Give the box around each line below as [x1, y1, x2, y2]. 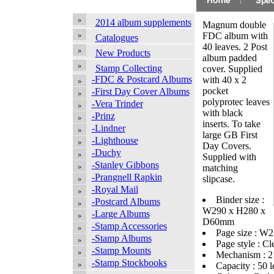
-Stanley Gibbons [91, 160, 159, 170]
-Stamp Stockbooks [91, 257, 167, 268]
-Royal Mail [91, 184, 138, 194]
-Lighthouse [91, 135, 138, 146]
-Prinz [91, 111, 115, 121]
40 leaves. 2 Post [202, 42, 267, 52]
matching [202, 163, 238, 173]
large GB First [202, 130, 257, 140]
